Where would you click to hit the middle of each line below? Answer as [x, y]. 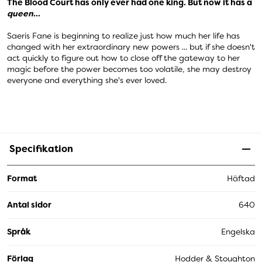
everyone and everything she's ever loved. [87, 80]
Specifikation [41, 149]
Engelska [238, 232]
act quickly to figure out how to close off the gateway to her [123, 58]
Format [22, 178]
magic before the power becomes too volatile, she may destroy [129, 69]
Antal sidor [29, 205]
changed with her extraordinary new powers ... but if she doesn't [131, 47]
